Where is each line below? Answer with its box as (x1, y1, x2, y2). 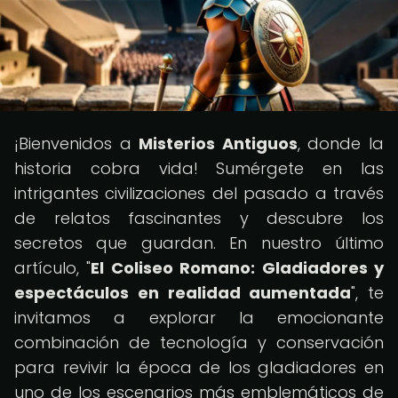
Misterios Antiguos (139, 132, 298, 155)
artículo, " (14, 257, 92, 279)
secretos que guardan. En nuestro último (14, 232, 384, 254)
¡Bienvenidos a (14, 132, 139, 155)
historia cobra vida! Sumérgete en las (14, 157, 384, 179)
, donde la (297, 132, 385, 155)
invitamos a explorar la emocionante (14, 306, 384, 329)
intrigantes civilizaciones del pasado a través (14, 182, 384, 204)
